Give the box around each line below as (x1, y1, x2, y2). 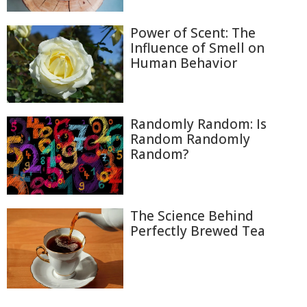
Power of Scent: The (130, 23, 256, 42)
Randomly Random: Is (130, 115, 267, 134)
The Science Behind (130, 206, 254, 225)
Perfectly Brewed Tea (130, 221, 265, 240)
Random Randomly (130, 130, 250, 149)
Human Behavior (130, 53, 237, 72)
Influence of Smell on (130, 38, 265, 57)
